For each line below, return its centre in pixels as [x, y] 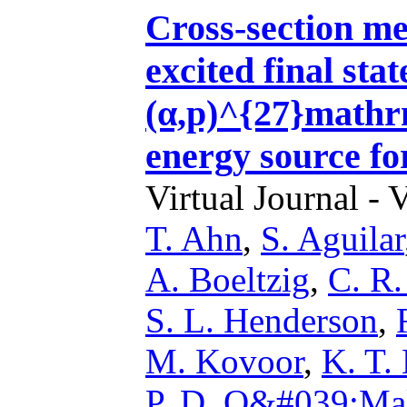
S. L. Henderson [262, 320]
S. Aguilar [333, 238]
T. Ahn [194, 238]
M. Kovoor [224, 361]
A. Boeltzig [228, 279]
